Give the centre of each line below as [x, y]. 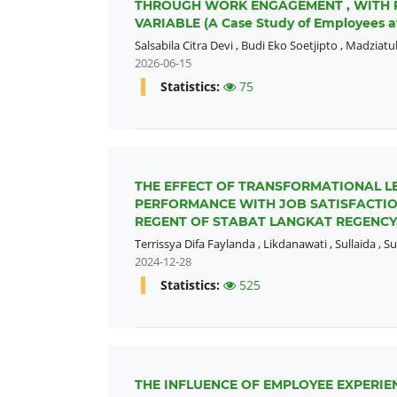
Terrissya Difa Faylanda [195, 244]
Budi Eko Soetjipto [289, 46]
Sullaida [355, 244]
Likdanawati [295, 244]
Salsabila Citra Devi [184, 46]
